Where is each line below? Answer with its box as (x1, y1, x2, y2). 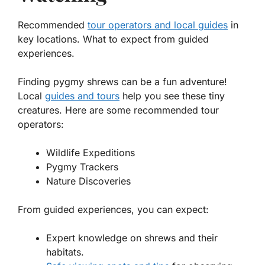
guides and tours (45, 89, 119, 102)
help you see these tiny (119, 89, 225, 102)
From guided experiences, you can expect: (18, 203, 209, 215)
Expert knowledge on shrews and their (46, 231, 218, 244)
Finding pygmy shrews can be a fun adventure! (18, 75, 227, 88)
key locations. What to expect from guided (18, 33, 209, 45)
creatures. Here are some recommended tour (18, 104, 219, 116)
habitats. (46, 245, 84, 258)
